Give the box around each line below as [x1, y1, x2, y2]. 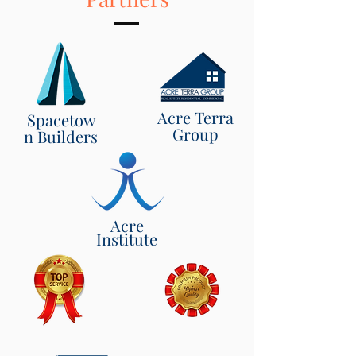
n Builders [24, 126, 98, 147]
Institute [96, 228, 157, 250]
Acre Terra [157, 106, 234, 128]
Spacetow [26, 109, 95, 130]
